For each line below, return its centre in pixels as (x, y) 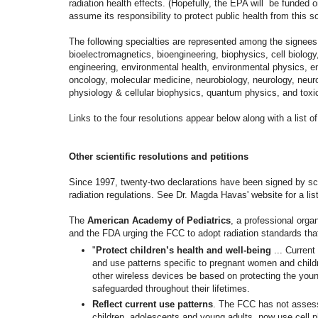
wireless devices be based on (178, 276)
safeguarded (119, 289)
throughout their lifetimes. (198, 289)
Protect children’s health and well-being (183, 251)
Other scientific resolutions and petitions (159, 156)
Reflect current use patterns (153, 304)
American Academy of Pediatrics (159, 220)
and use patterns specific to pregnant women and (195, 263)
